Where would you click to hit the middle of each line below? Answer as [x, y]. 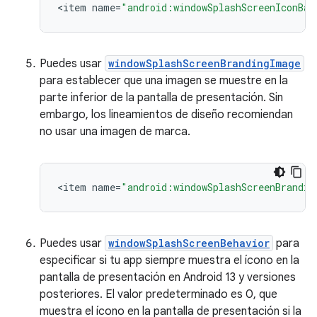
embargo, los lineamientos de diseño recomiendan [166, 114]
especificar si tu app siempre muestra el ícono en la [169, 260]
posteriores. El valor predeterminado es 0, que [158, 294]
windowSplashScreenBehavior [189, 243]
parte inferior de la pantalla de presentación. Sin [161, 97]
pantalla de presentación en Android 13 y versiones [168, 277]
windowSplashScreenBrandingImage [204, 63]
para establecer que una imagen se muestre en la [164, 80]
